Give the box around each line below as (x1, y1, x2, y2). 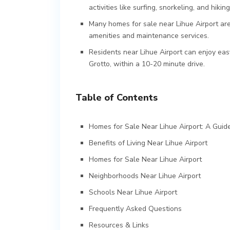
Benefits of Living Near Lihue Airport (89, 138, 207, 148)
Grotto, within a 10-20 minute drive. (89, 59, 205, 69)
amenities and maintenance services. (89, 30, 209, 41)
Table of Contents (75, 91, 158, 104)
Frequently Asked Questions (89, 203, 182, 214)
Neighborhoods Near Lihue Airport (89, 170, 201, 181)
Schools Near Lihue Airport (89, 187, 177, 197)
